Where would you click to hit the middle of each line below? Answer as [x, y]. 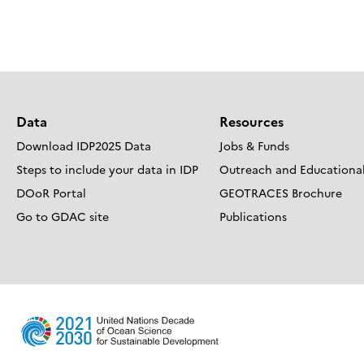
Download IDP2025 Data [84, 146]
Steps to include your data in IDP [107, 169]
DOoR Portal [51, 193]
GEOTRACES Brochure [281, 193]
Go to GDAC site [63, 217]
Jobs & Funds [254, 146]
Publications [253, 217]
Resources [251, 121]
